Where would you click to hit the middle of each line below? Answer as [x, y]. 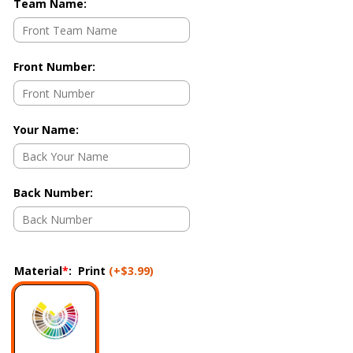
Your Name [45, 129]
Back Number [52, 192]
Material [38, 270]
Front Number [53, 66]
